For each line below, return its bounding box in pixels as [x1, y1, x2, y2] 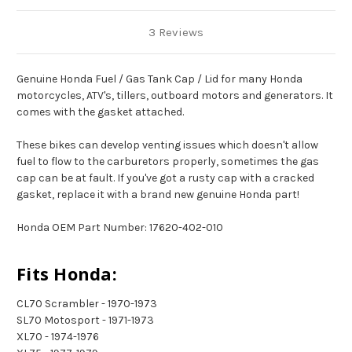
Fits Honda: [16, 262, 117, 286]
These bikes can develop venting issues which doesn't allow [16, 138, 318, 152]
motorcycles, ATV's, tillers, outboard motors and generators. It [16, 89, 333, 103]
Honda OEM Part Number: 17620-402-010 [16, 221, 223, 235]
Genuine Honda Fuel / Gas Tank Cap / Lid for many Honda [16, 72, 302, 86]
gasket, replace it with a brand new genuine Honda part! [16, 188, 299, 202]
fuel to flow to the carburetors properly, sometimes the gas [16, 155, 319, 169]
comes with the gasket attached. [16, 105, 184, 119]
